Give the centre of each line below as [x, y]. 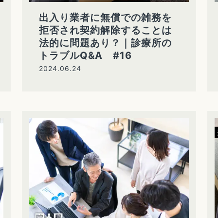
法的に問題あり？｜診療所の [105, 43]
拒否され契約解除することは [105, 30]
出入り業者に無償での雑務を [105, 18]
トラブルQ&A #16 [85, 56]
